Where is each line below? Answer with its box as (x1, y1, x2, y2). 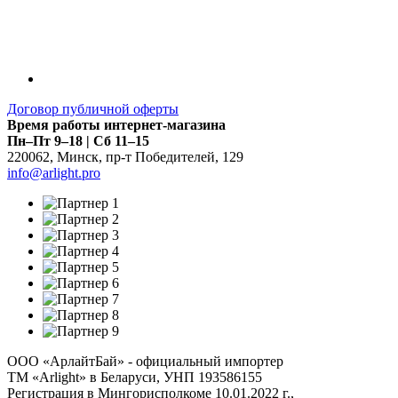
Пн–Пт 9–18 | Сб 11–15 (7, 132, 149, 148)
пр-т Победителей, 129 (106, 148, 243, 164)
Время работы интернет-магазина (7, 116, 226, 132)
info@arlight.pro (7, 164, 100, 180)
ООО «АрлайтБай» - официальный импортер (7, 353, 283, 369)
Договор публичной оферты (7, 100, 179, 116)
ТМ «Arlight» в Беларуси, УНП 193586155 (7, 369, 262, 385)
